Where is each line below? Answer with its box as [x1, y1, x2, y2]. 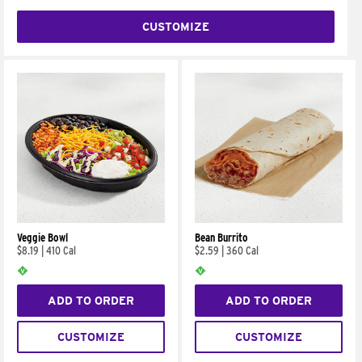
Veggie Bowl [17, 231, 68, 245]
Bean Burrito [195, 231, 249, 245]
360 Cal [226, 244, 259, 258]
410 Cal [46, 244, 76, 258]
